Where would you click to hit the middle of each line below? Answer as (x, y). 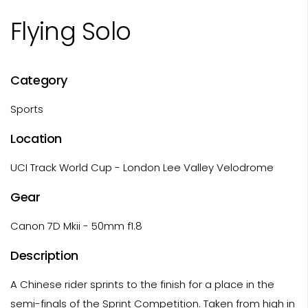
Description (45, 255)
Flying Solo (71, 31)
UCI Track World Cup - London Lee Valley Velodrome (142, 167)
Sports (27, 109)
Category (39, 80)
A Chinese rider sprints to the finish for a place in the (142, 284)
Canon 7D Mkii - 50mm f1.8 (76, 225)
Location (36, 138)
